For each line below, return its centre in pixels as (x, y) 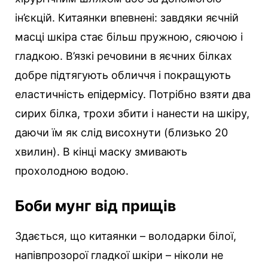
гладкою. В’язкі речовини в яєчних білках (124, 56)
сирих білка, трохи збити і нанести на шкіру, (132, 114)
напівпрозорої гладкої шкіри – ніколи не (119, 255)
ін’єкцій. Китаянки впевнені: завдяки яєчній (127, 18)
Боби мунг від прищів (95, 206)
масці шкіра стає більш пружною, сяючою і (129, 37)
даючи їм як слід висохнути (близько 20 (121, 133)
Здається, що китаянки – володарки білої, (126, 236)
